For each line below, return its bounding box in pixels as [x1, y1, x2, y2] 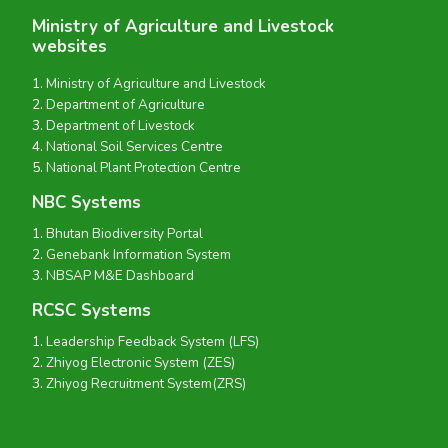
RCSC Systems [32, 299, 151, 323]
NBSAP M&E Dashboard [46, 266, 194, 286]
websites [32, 34, 107, 58]
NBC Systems [32, 191, 141, 215]
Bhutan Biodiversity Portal [46, 224, 203, 244]
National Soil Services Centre [46, 137, 223, 157]
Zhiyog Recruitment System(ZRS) [46, 374, 246, 394]
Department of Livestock [46, 116, 195, 136]
